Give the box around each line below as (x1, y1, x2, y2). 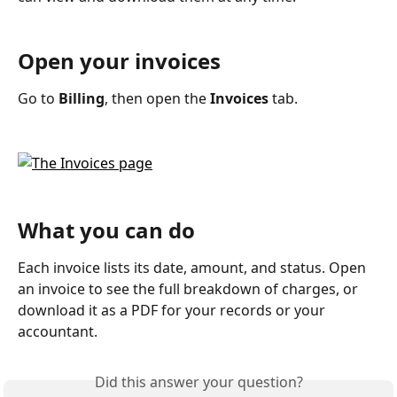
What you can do (18, 214, 195, 245)
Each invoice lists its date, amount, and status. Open (18, 257, 370, 277)
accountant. (18, 321, 97, 341)
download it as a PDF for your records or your (18, 300, 329, 320)
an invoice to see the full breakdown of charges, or (18, 278, 362, 299)
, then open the (105, 89, 210, 108)
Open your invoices (18, 46, 221, 75)
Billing (58, 89, 105, 108)
